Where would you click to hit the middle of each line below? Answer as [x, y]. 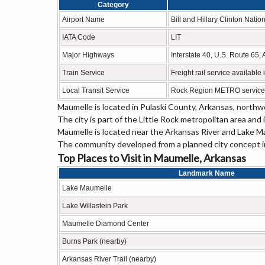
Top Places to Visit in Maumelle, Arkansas [152, 158]
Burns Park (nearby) [94, 241]
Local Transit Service [96, 91]
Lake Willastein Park [95, 206]
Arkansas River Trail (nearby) [109, 259]
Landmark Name [206, 173]
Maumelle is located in [99, 107]
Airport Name [83, 20]
